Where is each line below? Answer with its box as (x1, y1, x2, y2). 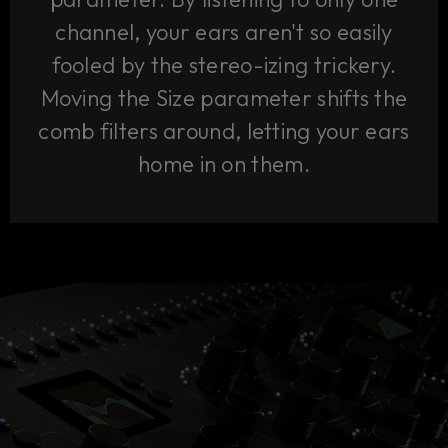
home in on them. (138, 149, 310, 178)
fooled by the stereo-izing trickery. (51, 50, 397, 79)
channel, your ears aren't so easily (55, 17, 393, 46)
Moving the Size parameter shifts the (40, 83, 408, 112)
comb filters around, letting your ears (38, 116, 410, 145)
